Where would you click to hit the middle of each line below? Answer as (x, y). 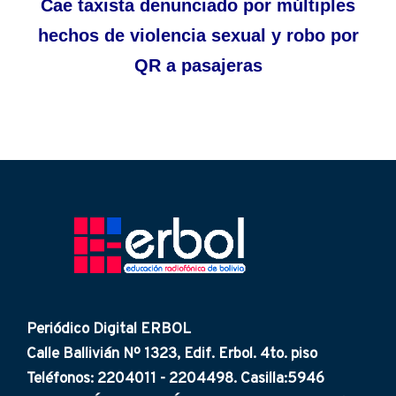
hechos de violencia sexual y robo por (198, 36)
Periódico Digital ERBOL (109, 329)
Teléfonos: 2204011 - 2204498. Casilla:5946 (175, 379)
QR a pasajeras (198, 66)
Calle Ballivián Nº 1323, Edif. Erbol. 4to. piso (172, 354)
